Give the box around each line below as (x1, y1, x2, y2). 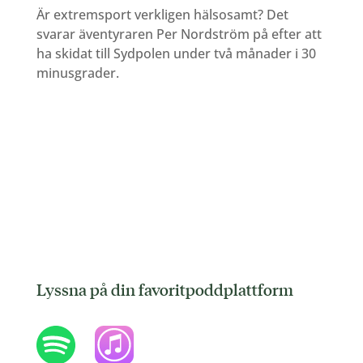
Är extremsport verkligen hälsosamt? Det (36, 5, 288, 23)
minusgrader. (36, 63, 122, 82)
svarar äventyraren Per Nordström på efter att (36, 24, 322, 43)
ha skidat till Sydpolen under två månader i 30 (36, 44, 316, 62)
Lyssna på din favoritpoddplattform (36, 280, 293, 300)
